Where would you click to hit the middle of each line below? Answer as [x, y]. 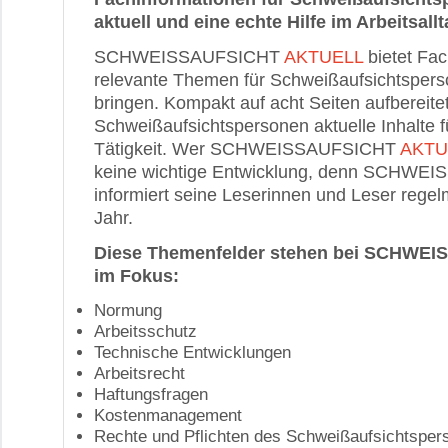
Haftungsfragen [151, 394]
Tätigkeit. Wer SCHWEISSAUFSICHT [245, 149]
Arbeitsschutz [145, 331]
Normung [128, 310]
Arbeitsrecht [139, 373]
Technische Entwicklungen [192, 352]
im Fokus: [136, 276]
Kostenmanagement [168, 415]
